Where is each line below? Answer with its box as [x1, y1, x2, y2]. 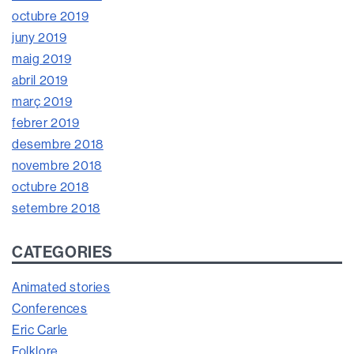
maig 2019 [12, 51, 72, 67]
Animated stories [12, 279, 111, 296]
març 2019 [12, 93, 73, 110]
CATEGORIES [12, 242, 113, 262]
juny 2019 [12, 29, 67, 46]
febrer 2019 [12, 115, 80, 131]
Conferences [12, 300, 88, 317]
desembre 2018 [12, 136, 104, 153]
